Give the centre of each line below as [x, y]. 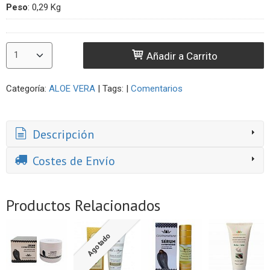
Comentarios [157, 88]
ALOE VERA [72, 88]
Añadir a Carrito [181, 56]
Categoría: [27, 88]
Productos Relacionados [83, 206]
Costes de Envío [72, 161]
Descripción [62, 135]
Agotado [99, 245]
